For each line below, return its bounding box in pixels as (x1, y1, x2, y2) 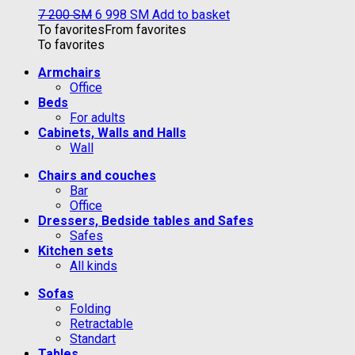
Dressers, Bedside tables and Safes (38, 213, 254, 229)
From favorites (105, 22, 186, 38)
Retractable (70, 316, 133, 332)
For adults (70, 110, 125, 126)
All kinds (70, 258, 117, 274)
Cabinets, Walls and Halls (38, 125, 186, 141)
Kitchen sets (38, 243, 113, 259)
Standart (70, 331, 116, 347)
